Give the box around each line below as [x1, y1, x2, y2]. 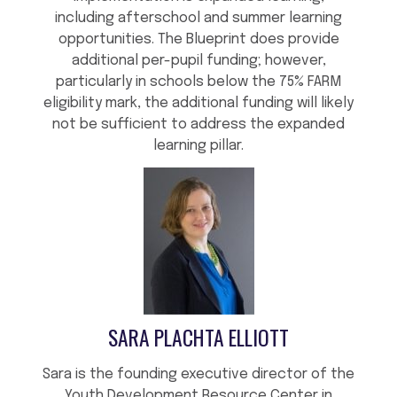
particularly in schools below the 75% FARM [56, 74, 341, 90]
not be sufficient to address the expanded [52, 117, 345, 133]
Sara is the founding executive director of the [43, 367, 354, 383]
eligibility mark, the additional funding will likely [43, 96, 354, 112]
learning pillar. [153, 138, 244, 154]
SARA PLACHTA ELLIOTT [108, 322, 289, 354]
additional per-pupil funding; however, [71, 53, 326, 69]
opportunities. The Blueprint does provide [58, 32, 339, 48]
